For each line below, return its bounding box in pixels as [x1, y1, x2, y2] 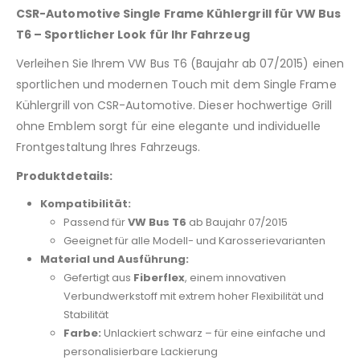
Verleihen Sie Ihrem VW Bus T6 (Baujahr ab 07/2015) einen [16, 55, 344, 72]
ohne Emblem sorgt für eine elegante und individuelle [16, 118, 321, 135]
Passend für [63, 215, 129, 231]
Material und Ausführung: [39, 252, 189, 268]
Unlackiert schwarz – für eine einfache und [101, 325, 326, 342]
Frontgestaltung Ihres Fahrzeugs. [16, 139, 201, 156]
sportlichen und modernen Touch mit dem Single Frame [16, 76, 337, 93]
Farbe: [63, 325, 102, 342]
